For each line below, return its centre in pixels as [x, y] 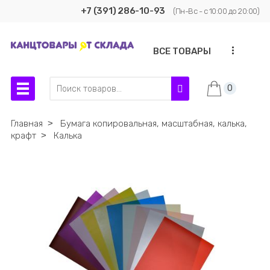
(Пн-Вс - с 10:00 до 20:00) [216, 11]
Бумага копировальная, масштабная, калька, [153, 124]
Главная [27, 124]
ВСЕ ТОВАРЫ [182, 51]
